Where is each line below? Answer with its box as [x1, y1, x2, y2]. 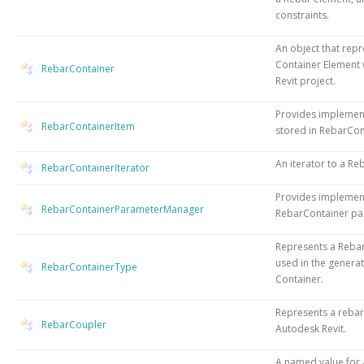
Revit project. [275, 73, 336, 88]
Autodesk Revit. [275, 321, 346, 336]
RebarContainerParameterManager [41, 201, 204, 216]
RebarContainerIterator [41, 160, 149, 175]
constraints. [275, 7, 329, 22]
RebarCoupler [41, 317, 106, 331]
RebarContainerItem [41, 119, 135, 133]
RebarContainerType [41, 259, 137, 274]
